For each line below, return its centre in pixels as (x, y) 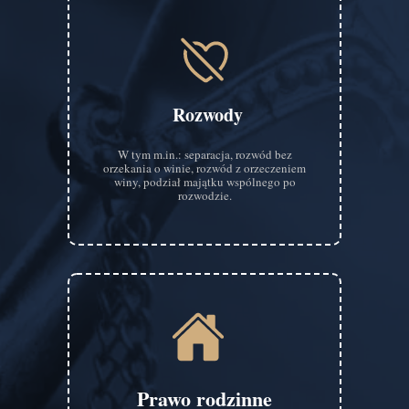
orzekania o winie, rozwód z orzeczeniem (204, 168)
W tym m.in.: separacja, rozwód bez (204, 154)
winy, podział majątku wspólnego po (204, 182)
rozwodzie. (204, 195)
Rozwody (208, 115)
